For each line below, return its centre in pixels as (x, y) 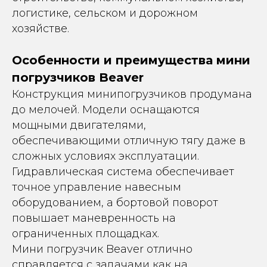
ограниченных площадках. (86, 234)
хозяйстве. (41, 29)
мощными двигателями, (79, 125)
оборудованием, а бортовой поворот (115, 203)
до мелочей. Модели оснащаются (106, 110)
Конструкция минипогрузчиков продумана (132, 94)
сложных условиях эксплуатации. (105, 156)
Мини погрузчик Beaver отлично (102, 249)
